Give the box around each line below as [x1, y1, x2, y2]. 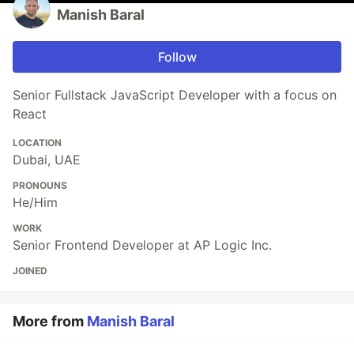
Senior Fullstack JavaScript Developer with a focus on [13, 86, 337, 103]
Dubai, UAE [13, 151, 81, 168]
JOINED [13, 264, 47, 277]
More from [13, 312, 87, 330]
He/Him [13, 194, 58, 210]
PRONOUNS [13, 179, 67, 191]
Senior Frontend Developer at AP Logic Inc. [13, 236, 272, 253]
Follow [157, 48, 197, 65]
